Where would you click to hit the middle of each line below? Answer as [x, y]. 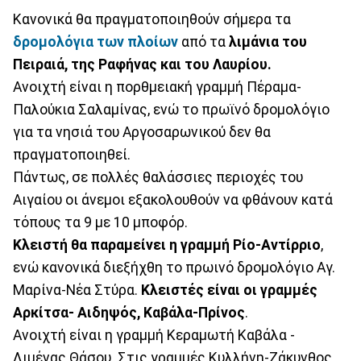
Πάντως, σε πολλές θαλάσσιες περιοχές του [158, 177]
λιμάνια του [268, 41]
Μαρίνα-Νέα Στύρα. [77, 290]
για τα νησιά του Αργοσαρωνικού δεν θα [142, 132]
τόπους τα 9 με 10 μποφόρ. [100, 222]
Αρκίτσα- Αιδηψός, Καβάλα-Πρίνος [129, 312]
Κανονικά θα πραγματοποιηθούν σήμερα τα [152, 19]
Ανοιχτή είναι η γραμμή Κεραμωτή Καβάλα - [154, 335]
